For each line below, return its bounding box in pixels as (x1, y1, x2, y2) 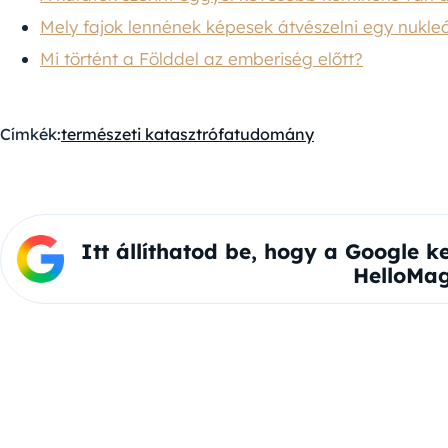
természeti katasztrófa (61, 123, 234, 144)
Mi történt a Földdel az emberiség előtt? (40, 47, 363, 69)
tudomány (234, 123, 314, 144)
